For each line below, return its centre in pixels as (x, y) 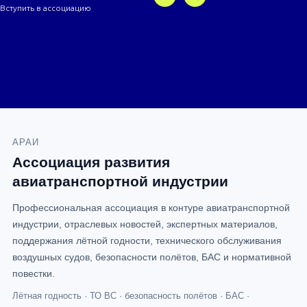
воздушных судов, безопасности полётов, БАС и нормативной (152, 257)
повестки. (34, 273)
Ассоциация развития (91, 162)
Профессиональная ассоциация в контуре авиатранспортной (151, 207)
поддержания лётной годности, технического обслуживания (147, 240)
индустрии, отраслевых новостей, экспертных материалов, (145, 224)
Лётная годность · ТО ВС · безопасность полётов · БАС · (131, 295)
